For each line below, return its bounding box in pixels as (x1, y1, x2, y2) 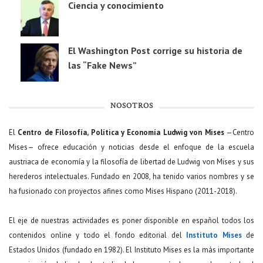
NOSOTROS (110, 101, 153, 112)
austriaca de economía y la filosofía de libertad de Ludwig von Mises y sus (9, 157, 254, 167)
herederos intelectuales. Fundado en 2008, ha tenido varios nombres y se (9, 171, 254, 182)
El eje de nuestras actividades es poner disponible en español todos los (9, 215, 254, 226)
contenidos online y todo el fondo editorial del (9, 230, 186, 241)
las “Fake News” (68, 59, 137, 72)
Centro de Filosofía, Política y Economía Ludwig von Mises (18, 127, 224, 138)
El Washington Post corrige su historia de (68, 45, 242, 57)
